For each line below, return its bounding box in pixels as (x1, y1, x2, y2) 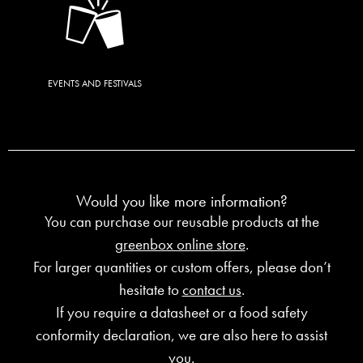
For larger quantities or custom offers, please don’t (32, 257, 331, 278)
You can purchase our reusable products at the (44, 211, 319, 233)
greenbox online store (114, 234, 246, 255)
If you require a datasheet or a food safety (55, 302, 308, 323)
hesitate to (118, 280, 182, 301)
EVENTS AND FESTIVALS (48, 76, 142, 90)
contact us (181, 280, 241, 301)
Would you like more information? (75, 190, 288, 212)
